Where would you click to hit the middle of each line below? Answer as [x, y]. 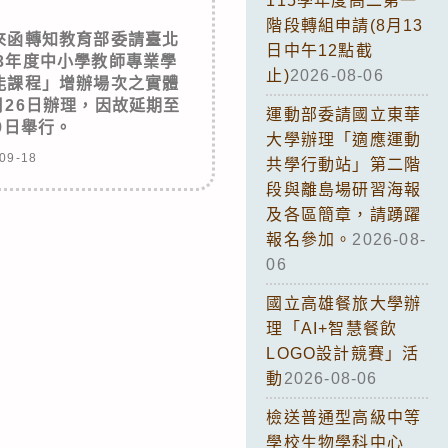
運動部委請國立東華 [344, 114]
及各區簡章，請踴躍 [344, 214]
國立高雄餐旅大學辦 [344, 303]
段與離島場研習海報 [344, 189]
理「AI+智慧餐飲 [332, 328]
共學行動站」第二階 [344, 164]
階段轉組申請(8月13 [345, 25]
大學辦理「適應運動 [344, 139]
